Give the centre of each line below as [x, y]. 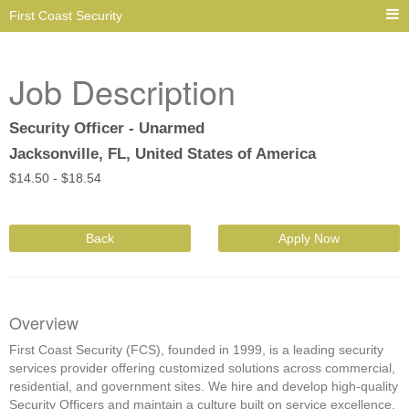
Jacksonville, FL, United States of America [163, 154]
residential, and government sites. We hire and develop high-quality [204, 386]
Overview [44, 322]
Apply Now [309, 238]
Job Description [122, 91]
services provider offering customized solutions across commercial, [202, 368]
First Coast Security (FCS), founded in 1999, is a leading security [196, 350]
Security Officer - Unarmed [107, 128]
